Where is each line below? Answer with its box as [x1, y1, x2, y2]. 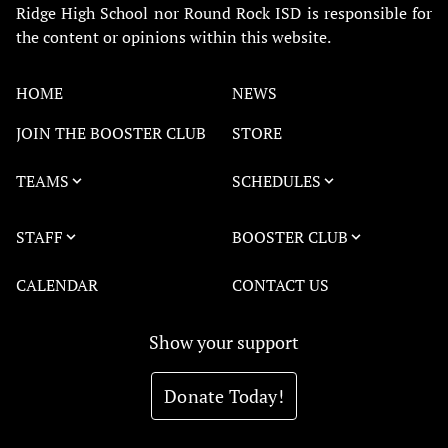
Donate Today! [164, 384, 284, 409]
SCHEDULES [232, 170, 321, 193]
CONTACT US [232, 274, 329, 297]
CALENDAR [16, 274, 98, 297]
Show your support [149, 330, 299, 355]
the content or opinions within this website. [16, 26, 331, 49]
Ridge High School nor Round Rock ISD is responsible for [16, 2, 432, 25]
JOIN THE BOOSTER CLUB [16, 122, 206, 145]
